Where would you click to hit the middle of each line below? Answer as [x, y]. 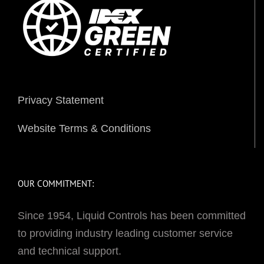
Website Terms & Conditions [84, 129]
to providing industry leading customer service [125, 234]
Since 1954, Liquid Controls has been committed [132, 216]
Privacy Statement [61, 100]
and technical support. [70, 251]
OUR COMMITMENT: [56, 184]
